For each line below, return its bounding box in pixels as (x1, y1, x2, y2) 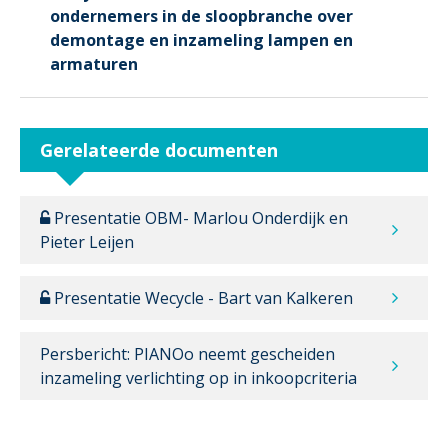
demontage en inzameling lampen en (50, 28, 353, 51)
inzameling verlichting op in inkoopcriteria (40, 366, 357, 389)
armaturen (50, 52, 138, 75)
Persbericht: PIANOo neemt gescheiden (40, 342, 335, 365)
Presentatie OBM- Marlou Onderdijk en (50, 206, 348, 229)
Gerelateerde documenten (40, 137, 278, 162)
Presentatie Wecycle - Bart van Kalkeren (50, 286, 353, 309)
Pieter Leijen (40, 230, 134, 253)
